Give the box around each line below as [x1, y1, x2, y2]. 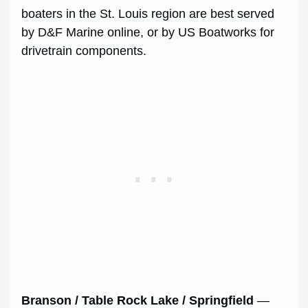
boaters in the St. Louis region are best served [21, 7, 275, 21]
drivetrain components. [21, 44, 147, 58]
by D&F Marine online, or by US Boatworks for [21, 25, 275, 40]
